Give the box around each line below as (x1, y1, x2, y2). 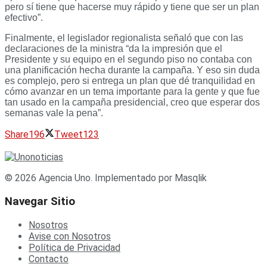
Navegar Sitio (5, 195, 75, 209)
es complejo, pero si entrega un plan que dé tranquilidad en (5, 76, 255, 86)
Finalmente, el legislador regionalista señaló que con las (5, 33, 243, 44)
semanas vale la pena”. (5, 108, 103, 119)
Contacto (29, 253, 69, 265)
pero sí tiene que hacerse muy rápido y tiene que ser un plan (5, 2, 259, 13)
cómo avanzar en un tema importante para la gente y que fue (5, 86, 260, 97)
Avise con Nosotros (29, 230, 111, 242)
